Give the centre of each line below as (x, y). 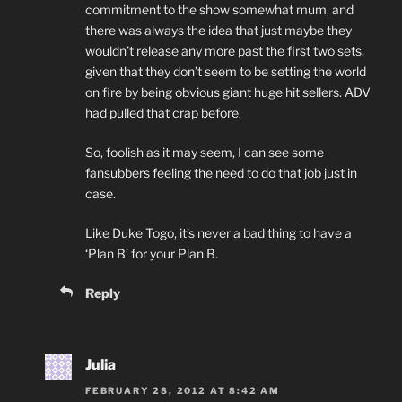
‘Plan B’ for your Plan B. (152, 254)
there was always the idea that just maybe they (218, 31)
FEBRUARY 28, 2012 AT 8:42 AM (183, 390)
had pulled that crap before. (163, 113)
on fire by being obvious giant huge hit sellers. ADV (228, 92)
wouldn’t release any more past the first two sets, (225, 51)
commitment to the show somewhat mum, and (219, 10)
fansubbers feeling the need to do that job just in (221, 173)
